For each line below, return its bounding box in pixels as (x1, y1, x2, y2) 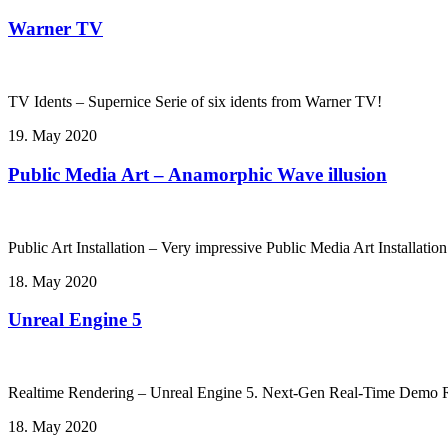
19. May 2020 (8, 127, 97, 145)
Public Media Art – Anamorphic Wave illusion (8, 163, 387, 185)
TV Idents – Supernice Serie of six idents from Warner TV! (8, 93, 382, 111)
